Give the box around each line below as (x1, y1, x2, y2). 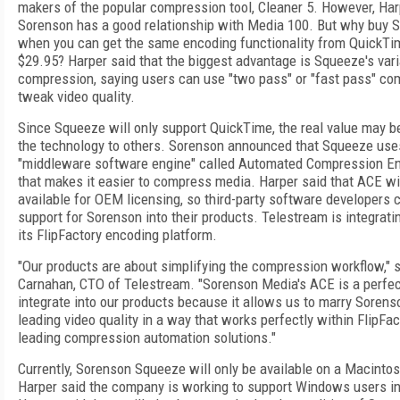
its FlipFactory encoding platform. (18, 226, 217, 244)
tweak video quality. (18, 87, 135, 105)
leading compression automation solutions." (18, 329, 276, 346)
